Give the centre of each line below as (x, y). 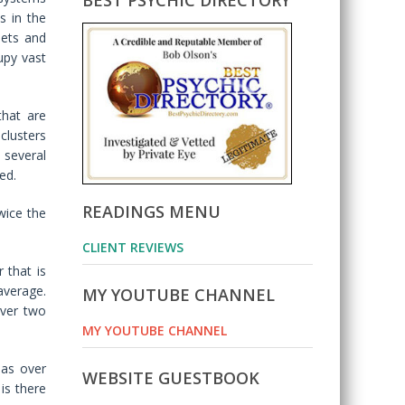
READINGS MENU (151, 212)
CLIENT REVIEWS (133, 248)
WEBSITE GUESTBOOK (171, 378)
